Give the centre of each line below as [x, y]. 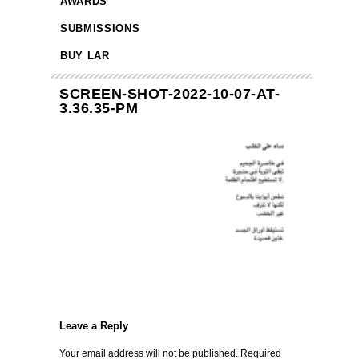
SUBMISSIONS [100, 29]
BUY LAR [85, 56]
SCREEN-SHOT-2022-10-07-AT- [169, 94]
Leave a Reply [94, 325]
